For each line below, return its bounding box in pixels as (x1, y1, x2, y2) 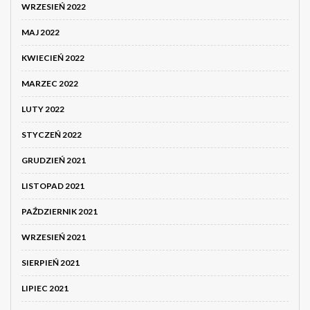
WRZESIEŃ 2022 (21, 1, 86, 12)
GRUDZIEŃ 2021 (21, 155, 86, 166)
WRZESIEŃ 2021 (21, 232, 86, 243)
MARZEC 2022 (21, 78, 78, 89)
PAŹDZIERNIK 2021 (21, 206, 98, 217)
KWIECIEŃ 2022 (21, 53, 84, 64)
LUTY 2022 (21, 104, 64, 115)
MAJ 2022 (21, 27, 60, 38)
